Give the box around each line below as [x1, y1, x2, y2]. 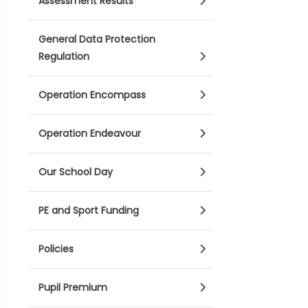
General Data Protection [38, 32, 155, 46]
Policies [38, 242, 74, 256]
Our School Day [38, 165, 113, 179]
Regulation [38, 49, 89, 63]
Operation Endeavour [38, 126, 141, 140]
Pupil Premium [38, 280, 107, 294]
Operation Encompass [38, 88, 146, 102]
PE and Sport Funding [38, 203, 139, 217]
